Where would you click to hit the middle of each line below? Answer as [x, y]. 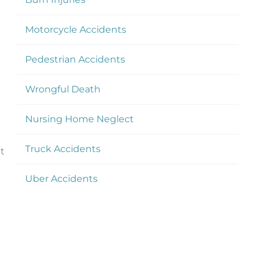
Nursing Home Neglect [79, 119]
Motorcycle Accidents [75, 29]
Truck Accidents [63, 149]
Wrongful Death [63, 89]
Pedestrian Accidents [75, 59]
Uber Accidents [61, 178]
